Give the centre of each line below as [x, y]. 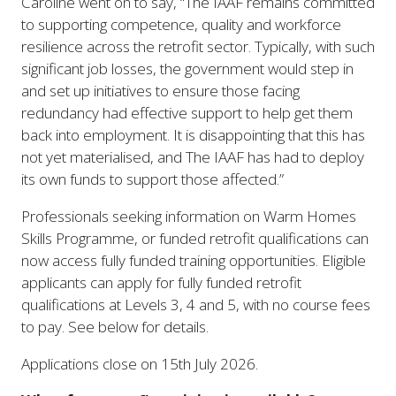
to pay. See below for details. [115, 326]
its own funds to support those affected [149, 179]
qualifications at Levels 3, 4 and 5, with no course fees [196, 304]
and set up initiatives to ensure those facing [160, 90]
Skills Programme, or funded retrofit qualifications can [195, 238]
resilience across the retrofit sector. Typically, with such [198, 46]
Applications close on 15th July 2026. [140, 364]
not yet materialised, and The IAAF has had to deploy [193, 156]
